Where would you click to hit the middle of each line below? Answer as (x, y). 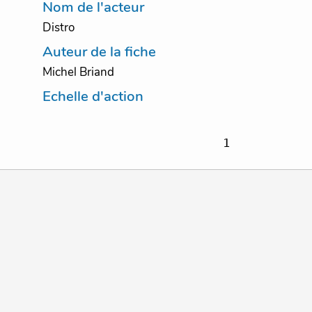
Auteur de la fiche (99, 52)
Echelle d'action (93, 96)
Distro (58, 28)
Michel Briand (78, 72)
